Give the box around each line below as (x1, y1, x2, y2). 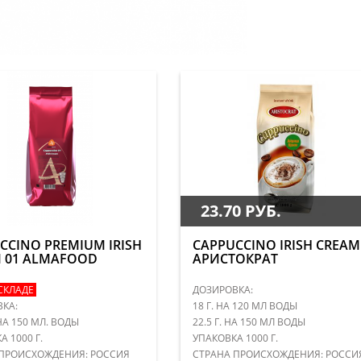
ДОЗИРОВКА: (192, 282, 253, 297)
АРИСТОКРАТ (192, 249, 278, 268)
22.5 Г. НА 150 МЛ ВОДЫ (192, 314, 305, 329)
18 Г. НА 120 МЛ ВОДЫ (192, 298, 297, 313)
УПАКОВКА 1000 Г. (192, 330, 278, 345)
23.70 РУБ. (200, 199, 281, 222)
